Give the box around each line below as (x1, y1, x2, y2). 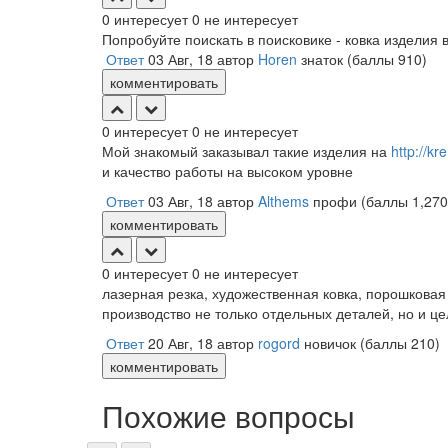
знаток (301, 49, 343, 69)
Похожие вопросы (102, 394, 355, 437)
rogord (258, 333, 300, 353)
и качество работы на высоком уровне (102, 161, 353, 181)
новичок (304, 333, 356, 353)
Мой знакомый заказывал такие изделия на (102, 141, 391, 161)
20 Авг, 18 (148, 333, 213, 353)
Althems (258, 191, 309, 211)
